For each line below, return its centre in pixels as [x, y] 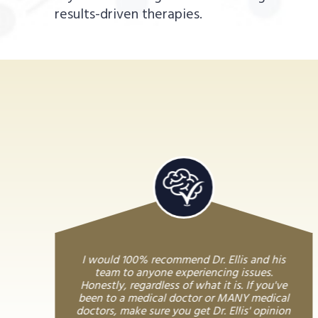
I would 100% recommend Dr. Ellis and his [184, 260]
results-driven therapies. [129, 15]
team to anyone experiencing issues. [184, 273]
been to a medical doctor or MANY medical [184, 298]
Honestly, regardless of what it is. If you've [184, 286]
